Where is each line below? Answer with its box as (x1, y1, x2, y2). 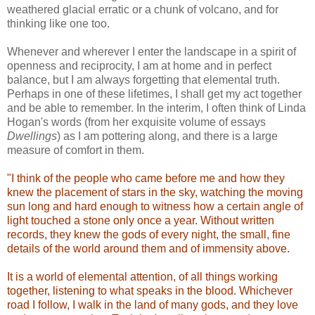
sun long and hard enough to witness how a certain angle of (7, 200, 303, 213)
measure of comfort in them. (7, 144, 144, 157)
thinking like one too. (7, 18, 110, 30)
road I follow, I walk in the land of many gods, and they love (7, 299, 298, 311)
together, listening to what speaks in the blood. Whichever (7, 285, 292, 297)
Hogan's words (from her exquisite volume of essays (7, 116, 266, 129)
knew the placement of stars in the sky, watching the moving (7, 186, 303, 199)
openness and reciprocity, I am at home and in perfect (7, 60, 271, 72)
